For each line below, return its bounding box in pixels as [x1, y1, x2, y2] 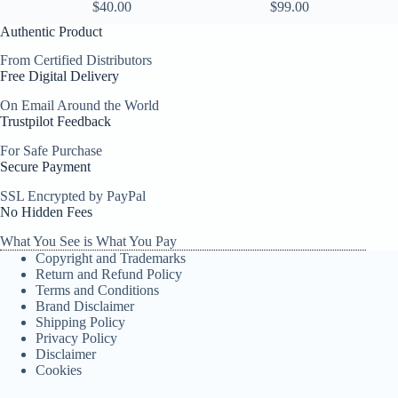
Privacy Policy [36, 330, 117, 346]
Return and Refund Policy [36, 266, 182, 282]
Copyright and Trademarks [36, 250, 186, 266]
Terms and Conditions [36, 282, 159, 298]
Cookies [36, 362, 82, 378]
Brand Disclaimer [36, 298, 134, 314]
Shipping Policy [36, 314, 125, 330]
